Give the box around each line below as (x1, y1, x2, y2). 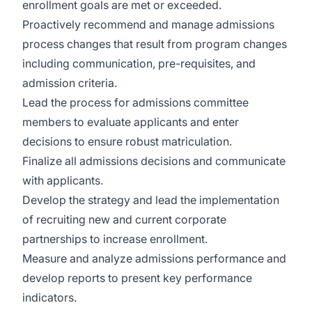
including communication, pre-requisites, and (22, 56, 256, 70)
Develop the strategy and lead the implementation (22, 193, 279, 207)
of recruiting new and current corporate (22, 212, 226, 226)
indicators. (22, 290, 77, 304)
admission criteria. (22, 76, 117, 90)
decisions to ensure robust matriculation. (22, 134, 232, 148)
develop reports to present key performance (22, 271, 252, 285)
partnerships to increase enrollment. (22, 232, 208, 246)
